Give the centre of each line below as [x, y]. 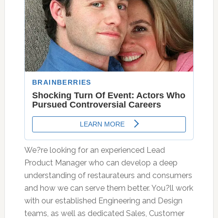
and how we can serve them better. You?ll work [109, 188]
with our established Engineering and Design [103, 200]
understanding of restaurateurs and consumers [108, 175]
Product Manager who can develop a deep [101, 163]
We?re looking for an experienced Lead [94, 150]
